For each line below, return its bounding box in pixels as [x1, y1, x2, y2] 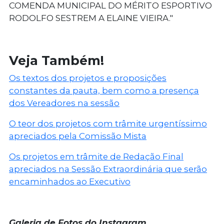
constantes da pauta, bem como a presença [9, 85, 199, 96]
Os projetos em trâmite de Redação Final [9, 151, 183, 162]
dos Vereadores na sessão [9, 98, 119, 108]
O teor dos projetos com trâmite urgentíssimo [9, 118, 207, 129]
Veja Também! [9, 53, 104, 68]
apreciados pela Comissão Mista [9, 131, 146, 141]
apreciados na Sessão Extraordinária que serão [9, 164, 207, 174]
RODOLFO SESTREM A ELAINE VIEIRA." [9, 13, 173, 23]
